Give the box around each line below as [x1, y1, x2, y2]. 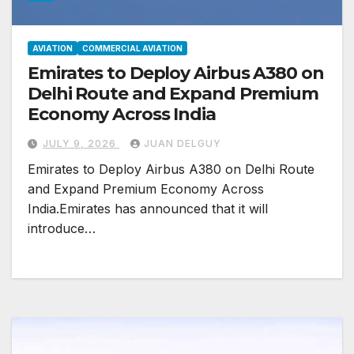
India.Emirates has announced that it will [28, 201, 268, 217]
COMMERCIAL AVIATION [82, 43, 183, 54]
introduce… [28, 220, 96, 237]
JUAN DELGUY [144, 137, 221, 150]
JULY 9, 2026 [43, 137, 119, 150]
